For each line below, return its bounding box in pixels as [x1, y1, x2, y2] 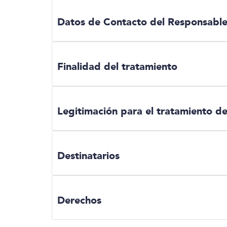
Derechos [57, 194, 101, 206]
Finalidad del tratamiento [57, 60, 177, 72]
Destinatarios [57, 149, 120, 162]
